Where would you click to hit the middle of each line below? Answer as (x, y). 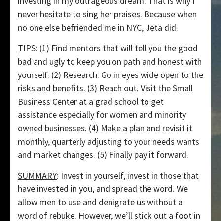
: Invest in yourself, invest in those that (128, 176)
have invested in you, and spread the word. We (103, 189)
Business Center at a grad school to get (91, 102)
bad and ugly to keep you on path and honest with (110, 62)
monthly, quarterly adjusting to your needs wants (109, 142)
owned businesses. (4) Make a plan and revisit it (105, 128)
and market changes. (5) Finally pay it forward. (103, 155)
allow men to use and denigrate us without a (100, 202)
